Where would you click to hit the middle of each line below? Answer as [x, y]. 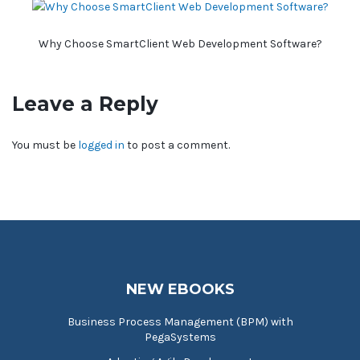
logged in [101, 145]
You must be [45, 145]
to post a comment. [177, 145]
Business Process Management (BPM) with [180, 321]
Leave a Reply [85, 103]
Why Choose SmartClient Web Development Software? [180, 44]
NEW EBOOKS [180, 289]
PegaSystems [180, 337]
